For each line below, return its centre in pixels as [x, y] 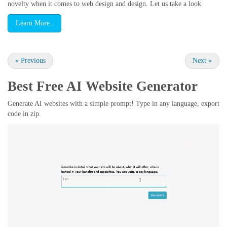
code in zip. [24, 113]
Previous [32, 60]
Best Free [37, 86]
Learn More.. [34, 23]
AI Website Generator [132, 86]
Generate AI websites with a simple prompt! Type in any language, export [113, 103]
